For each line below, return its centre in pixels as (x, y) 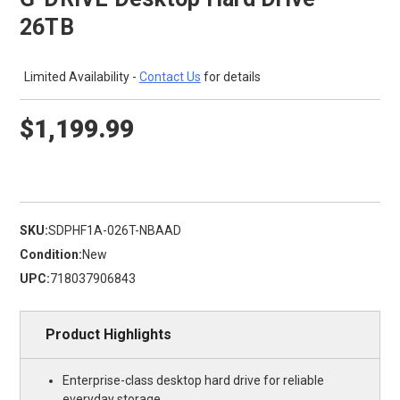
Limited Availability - (81, 77)
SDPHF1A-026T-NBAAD (114, 231)
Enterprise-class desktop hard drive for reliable (194, 381)
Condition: (50, 255)
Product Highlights (108, 335)
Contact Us (170, 77)
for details (230, 77)
